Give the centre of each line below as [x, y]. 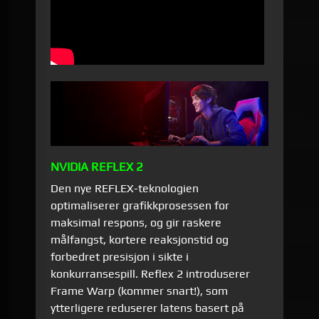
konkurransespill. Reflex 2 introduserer [151, 273]
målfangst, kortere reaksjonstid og [140, 239]
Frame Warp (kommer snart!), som [140, 291]
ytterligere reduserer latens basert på [148, 308]
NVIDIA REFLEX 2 [97, 166]
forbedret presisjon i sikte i [120, 256]
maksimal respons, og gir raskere [136, 222]
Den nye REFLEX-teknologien [125, 188]
